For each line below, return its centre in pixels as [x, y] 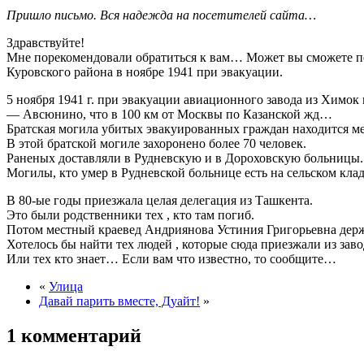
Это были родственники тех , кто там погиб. [130, 214]
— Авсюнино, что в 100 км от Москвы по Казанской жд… [169, 114]
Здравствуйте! [45, 42]
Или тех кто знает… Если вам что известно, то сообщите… [171, 258]
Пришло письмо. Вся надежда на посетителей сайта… [161, 15]
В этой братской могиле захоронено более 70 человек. [156, 143]
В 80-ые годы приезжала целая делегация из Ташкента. [160, 200]
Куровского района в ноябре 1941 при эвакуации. [145, 71]
